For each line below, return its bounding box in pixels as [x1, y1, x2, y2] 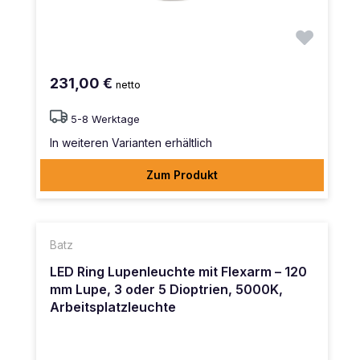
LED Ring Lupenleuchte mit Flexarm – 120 [50, 264, 307, 280]
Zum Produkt [146, 167, 218, 182]
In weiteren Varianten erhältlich [50, 135, 212, 149]
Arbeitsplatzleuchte [50, 299, 176, 316]
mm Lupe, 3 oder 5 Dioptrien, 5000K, [50, 281, 283, 298]
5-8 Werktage [71, 112, 140, 125]
